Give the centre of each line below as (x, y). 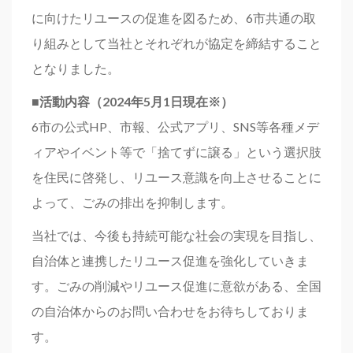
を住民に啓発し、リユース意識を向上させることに (176, 177)
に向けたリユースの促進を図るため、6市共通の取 (174, 18)
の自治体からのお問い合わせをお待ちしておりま (170, 311)
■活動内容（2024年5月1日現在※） (132, 101)
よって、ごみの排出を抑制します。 (132, 202)
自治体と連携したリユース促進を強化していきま (170, 260)
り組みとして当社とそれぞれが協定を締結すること (176, 43)
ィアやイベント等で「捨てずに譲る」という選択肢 (176, 152)
